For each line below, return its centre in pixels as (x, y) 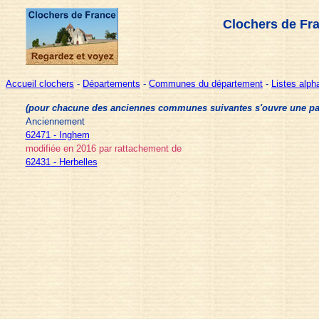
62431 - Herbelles (61, 162)
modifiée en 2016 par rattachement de (103, 148)
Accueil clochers (40, 84)
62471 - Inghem (57, 135)
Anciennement (55, 121)
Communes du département (206, 84)
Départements (111, 84)
